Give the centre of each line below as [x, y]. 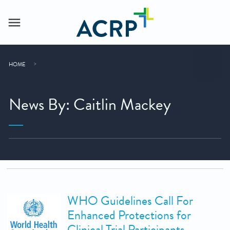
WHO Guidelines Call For [130, 201]
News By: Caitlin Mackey [90, 105]
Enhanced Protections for [129, 215]
